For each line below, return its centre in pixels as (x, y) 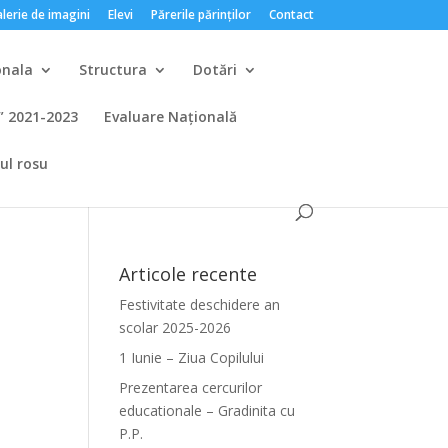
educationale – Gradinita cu (207, 410)
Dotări (215, 69)
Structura (113, 69)
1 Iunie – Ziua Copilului (192, 357)
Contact (291, 14)
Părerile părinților (200, 14)
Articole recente (188, 274)
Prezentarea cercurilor (191, 387)
